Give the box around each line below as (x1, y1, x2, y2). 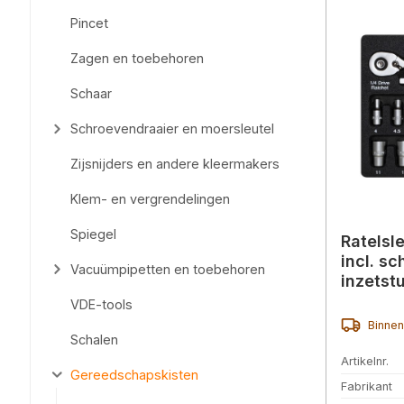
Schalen (69, 332, 118, 348)
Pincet (69, 15, 108, 32)
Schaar (69, 86, 112, 102)
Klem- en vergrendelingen (69, 191, 230, 207)
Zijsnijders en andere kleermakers (69, 156, 280, 172)
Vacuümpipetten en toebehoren (69, 262, 265, 278)
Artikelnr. (341, 353, 389, 368)
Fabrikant (341, 379, 392, 393)
